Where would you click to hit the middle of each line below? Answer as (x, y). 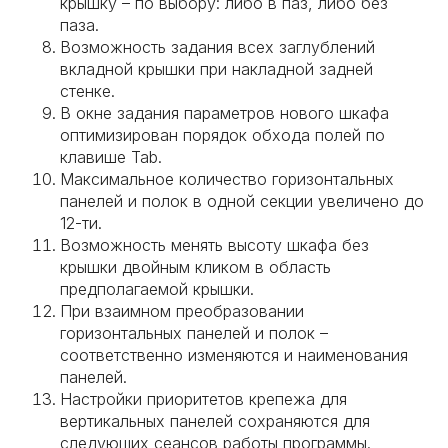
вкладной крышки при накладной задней (216, 69)
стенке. (87, 91)
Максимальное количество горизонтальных (227, 179)
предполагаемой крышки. (157, 289)
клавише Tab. (111, 157)
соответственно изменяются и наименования (234, 355)
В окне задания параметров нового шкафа (224, 113)
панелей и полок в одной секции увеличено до (242, 201)
